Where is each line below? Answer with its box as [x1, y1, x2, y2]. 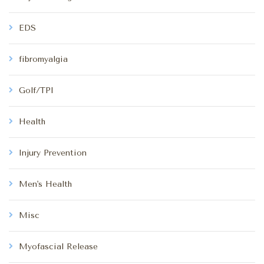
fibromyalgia [19, 54, 68, 64]
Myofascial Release [19, 241, 98, 252]
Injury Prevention [19, 147, 87, 158]
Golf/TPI [19, 85, 54, 95]
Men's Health [19, 179, 72, 189]
